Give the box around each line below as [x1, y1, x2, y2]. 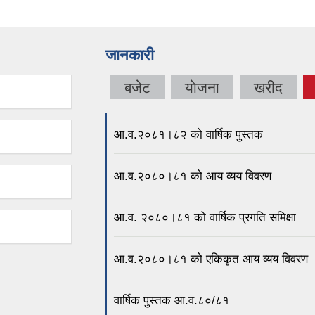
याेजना [185, 79, 219, 96]
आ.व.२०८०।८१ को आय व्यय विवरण [114, 169, 271, 183]
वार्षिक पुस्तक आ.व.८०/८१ [114, 293, 229, 307]
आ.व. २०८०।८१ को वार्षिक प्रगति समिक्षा [114, 210, 296, 224]
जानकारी [105, 46, 154, 65]
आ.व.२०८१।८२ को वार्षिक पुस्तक [114, 127, 263, 141]
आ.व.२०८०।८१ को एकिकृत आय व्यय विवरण [114, 252, 308, 266]
